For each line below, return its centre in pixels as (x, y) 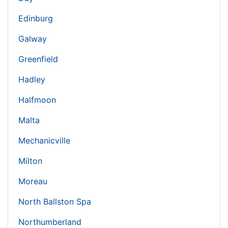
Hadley (32, 80)
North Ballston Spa (55, 202)
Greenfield (38, 59)
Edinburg (36, 19)
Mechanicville (44, 141)
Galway (33, 39)
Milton (30, 161)
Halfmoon (37, 100)
